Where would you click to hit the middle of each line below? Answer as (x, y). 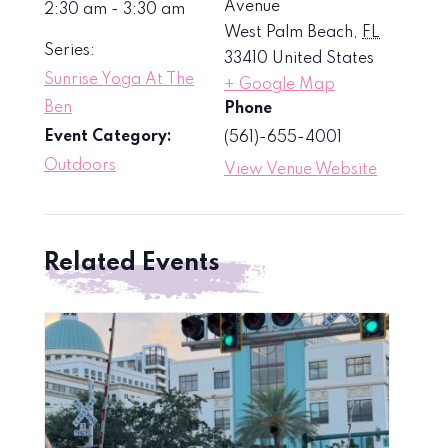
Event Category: (108, 136)
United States (323, 58)
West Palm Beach (288, 32)
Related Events (132, 263)
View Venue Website (300, 169)
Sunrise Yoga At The (119, 79)
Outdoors (80, 165)
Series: (69, 50)
